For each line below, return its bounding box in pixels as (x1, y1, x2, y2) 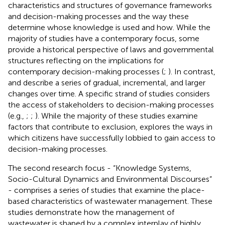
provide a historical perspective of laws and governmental (8, 44, 214, 54)
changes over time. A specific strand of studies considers (8, 88, 210, 98)
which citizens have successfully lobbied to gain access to (8, 133, 215, 143)
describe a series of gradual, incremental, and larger (23, 77, 205, 87)
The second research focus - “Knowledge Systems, (8, 163, 191, 173)
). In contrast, (168, 66, 215, 76)
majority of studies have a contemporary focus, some (8, 33, 199, 43)
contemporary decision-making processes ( (8, 66, 164, 76)
